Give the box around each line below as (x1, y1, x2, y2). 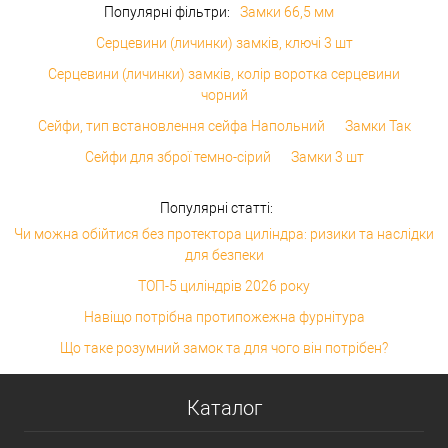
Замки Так (344, 117, 411, 134)
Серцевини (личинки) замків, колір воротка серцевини (48, 65, 400, 82)
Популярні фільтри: (104, 3, 230, 20)
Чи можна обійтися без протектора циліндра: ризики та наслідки (14, 225, 434, 242)
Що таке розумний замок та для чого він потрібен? (60, 339, 388, 356)
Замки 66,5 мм (240, 3, 334, 20)
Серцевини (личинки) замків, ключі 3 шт (95, 34, 353, 51)
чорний (200, 86, 248, 103)
